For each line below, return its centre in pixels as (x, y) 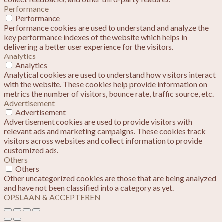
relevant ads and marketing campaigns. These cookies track (105, 131)
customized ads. (31, 150)
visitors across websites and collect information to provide (103, 141)
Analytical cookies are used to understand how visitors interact (110, 75)
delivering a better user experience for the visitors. (89, 47)
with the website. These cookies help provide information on (106, 84)
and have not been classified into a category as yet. (89, 188)
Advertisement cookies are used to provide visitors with (98, 122)
